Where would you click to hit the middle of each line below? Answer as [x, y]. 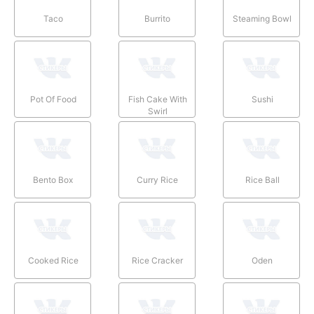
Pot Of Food [53, 99]
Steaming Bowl [262, 18]
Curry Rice [158, 179]
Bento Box [53, 179]
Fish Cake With [157, 99]
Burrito [158, 18]
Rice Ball [262, 179]
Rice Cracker [158, 260]
